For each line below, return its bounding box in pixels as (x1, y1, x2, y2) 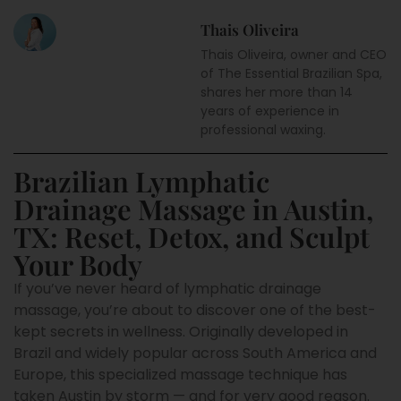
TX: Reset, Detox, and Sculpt (13, 218, 370, 255)
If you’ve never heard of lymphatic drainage (13, 278, 321, 299)
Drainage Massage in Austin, (13, 190, 373, 227)
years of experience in (200, 102, 339, 120)
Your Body (13, 245, 142, 283)
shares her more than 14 (200, 83, 353, 101)
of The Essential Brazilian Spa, (200, 64, 382, 82)
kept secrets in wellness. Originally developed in (13, 321, 348, 342)
